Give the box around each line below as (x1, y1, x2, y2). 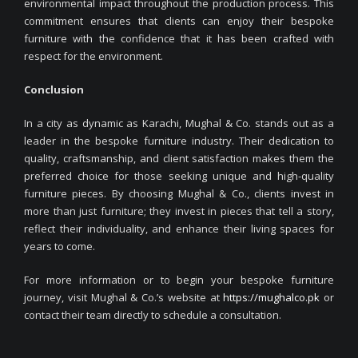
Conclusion (24, 82, 84, 97)
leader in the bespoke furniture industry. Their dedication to (24, 133, 334, 148)
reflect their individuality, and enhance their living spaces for (24, 221, 334, 236)
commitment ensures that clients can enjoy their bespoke (24, 13, 334, 28)
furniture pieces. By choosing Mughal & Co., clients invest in (24, 185, 334, 201)
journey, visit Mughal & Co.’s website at (24, 289, 224, 304)
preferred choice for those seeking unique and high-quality (24, 168, 334, 183)
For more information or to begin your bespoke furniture (24, 272, 334, 287)
